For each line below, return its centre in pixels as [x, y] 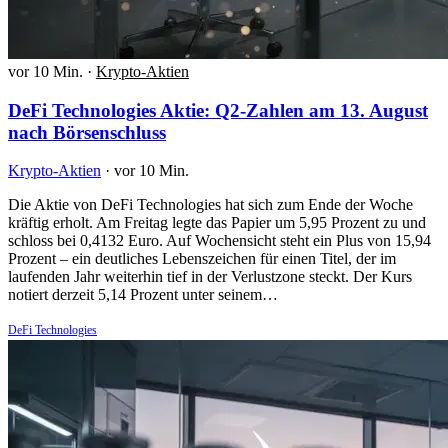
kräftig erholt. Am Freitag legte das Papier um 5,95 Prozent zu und [217, 223]
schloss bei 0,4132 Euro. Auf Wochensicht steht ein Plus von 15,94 [219, 241]
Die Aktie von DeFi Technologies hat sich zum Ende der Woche [210, 205]
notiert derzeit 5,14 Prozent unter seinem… [143, 295]
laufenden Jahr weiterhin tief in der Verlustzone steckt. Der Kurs [210, 277]
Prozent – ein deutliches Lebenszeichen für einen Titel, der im [202, 259]
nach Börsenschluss [87, 132]
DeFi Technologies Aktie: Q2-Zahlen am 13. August [218, 110]
